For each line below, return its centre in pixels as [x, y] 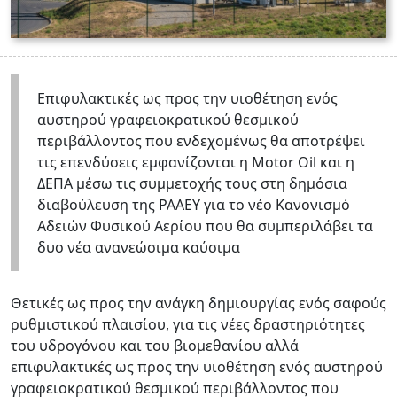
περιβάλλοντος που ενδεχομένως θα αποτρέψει [201, 140]
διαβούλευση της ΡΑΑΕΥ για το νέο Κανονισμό [194, 204]
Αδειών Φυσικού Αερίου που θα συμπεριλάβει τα [205, 226]
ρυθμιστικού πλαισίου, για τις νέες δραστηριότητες [188, 324]
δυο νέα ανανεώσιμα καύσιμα [139, 247]
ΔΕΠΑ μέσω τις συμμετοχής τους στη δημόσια [192, 183]
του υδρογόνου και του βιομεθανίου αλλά [155, 345]
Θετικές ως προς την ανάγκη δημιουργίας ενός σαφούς [198, 303]
